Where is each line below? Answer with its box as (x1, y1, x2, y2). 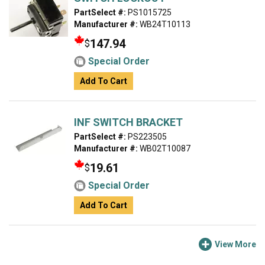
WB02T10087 (138, 144, 190, 153)
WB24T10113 (138, 20, 190, 29)
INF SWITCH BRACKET (74, 116, 183, 128)
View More (215, 240, 256, 249)
